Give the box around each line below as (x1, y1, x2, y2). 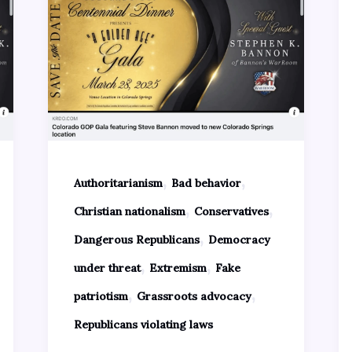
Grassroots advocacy (136, 289, 251, 304)
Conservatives (193, 204, 269, 219)
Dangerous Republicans (73, 233, 200, 247)
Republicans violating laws (73, 317, 213, 332)
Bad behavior (170, 176, 241, 191)
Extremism (148, 261, 207, 276)
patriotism (73, 289, 128, 304)
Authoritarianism (73, 176, 163, 191)
